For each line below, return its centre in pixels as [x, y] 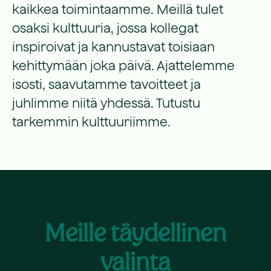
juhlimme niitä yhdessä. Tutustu [106, 103]
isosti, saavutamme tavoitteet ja [106, 84]
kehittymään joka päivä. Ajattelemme [123, 65]
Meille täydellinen [135, 233]
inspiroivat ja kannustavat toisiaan [113, 47]
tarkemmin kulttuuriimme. [91, 122]
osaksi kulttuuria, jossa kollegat [105, 28]
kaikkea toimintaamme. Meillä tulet [118, 9]
